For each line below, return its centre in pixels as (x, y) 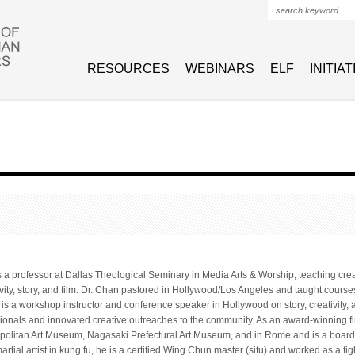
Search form (309, 29)
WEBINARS (220, 69)
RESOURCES (128, 69)
